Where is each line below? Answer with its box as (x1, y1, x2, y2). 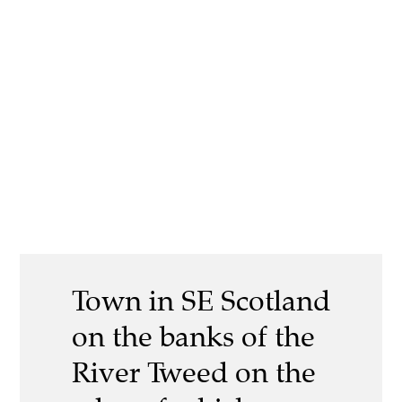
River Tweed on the (72, 354, 316, 391)
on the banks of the (72, 319, 315, 355)
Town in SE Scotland (72, 283, 330, 319)
